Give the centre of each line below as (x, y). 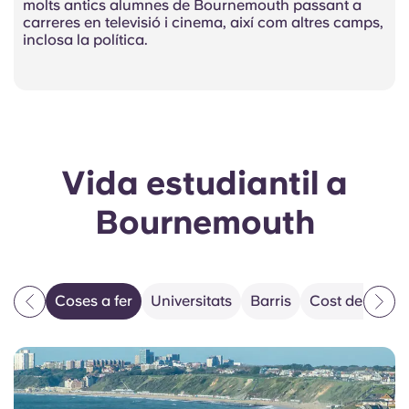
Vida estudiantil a (204, 184)
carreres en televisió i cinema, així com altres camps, (203, 23)
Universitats (191, 301)
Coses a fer (94, 301)
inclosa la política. (85, 40)
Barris (271, 301)
